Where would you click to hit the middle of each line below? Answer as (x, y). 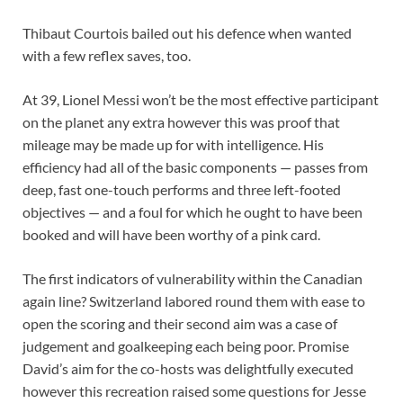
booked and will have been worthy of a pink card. (171, 235)
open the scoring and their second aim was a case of (180, 324)
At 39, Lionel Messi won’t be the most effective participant (201, 100)
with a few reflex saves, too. (107, 56)
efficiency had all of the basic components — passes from (195, 167)
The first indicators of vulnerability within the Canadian (193, 279)
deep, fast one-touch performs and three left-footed (182, 190)
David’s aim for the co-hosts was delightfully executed (188, 369)
